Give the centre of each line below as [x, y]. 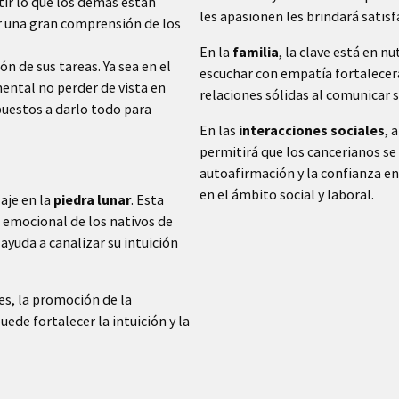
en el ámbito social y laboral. [287, 194]
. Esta [147, 199]
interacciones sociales [312, 130]
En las [219, 130]
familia [256, 52]
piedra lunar [92, 199]
